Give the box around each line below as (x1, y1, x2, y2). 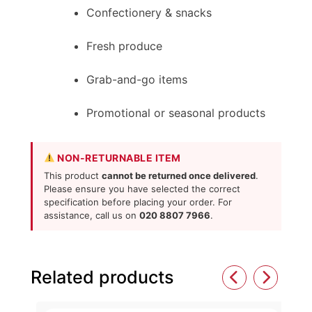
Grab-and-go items (86, 72, 187, 86)
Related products (31, 266, 174, 288)
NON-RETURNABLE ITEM (54, 151, 181, 164)
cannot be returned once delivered (102, 169, 256, 181)
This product (44, 169, 102, 181)
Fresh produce (86, 38, 162, 53)
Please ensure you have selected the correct (44, 182, 240, 194)
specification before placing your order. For (44, 196, 232, 208)
